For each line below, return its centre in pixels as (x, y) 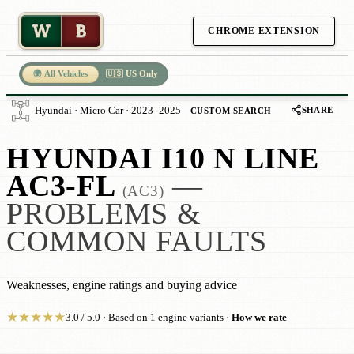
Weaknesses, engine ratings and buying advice (122, 285)
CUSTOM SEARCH (231, 110)
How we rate (259, 318)
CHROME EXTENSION (264, 30)
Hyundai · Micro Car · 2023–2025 (108, 111)
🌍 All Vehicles (60, 74)
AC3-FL (61, 186)
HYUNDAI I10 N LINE (163, 159)
